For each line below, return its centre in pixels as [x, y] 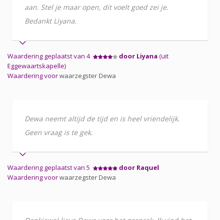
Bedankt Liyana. [51, 21]
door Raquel [139, 167]
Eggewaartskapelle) [37, 66]
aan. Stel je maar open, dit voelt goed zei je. [96, 7]
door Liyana [138, 56]
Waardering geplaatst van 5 [50, 167]
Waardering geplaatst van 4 [50, 56]
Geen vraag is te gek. [59, 132]
